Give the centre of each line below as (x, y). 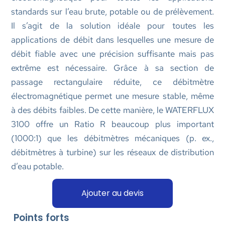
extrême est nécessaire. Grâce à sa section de (113, 68)
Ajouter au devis (113, 193)
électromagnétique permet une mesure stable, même (113, 96)
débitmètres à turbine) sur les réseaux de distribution (113, 152)
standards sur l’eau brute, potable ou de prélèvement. (113, 11)
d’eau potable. (37, 166)
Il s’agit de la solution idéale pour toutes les (113, 25)
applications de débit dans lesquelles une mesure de (113, 39)
